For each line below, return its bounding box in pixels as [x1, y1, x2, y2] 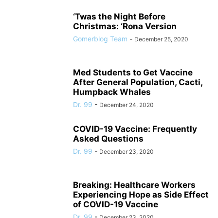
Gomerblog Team [73, 34, 127, 43]
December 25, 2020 [134, 35, 188, 43]
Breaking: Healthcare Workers [73, 180, 196, 190]
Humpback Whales [73, 87, 151, 97]
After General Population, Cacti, [73, 77, 202, 87]
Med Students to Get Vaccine [73, 67, 193, 77]
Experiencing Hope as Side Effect [73, 189, 209, 200]
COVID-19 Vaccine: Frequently [73, 124, 197, 134]
